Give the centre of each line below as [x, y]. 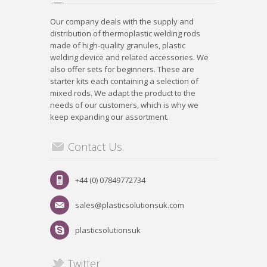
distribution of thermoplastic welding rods [125, 33]
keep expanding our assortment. [109, 117]
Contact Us [95, 146]
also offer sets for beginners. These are [122, 69]
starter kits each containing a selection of [124, 81]
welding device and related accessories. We [129, 57]
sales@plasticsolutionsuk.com [130, 205]
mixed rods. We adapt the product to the [123, 93]
